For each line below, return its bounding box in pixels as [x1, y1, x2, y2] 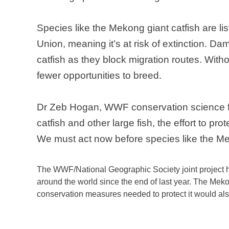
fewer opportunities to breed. [37, 70, 164, 81]
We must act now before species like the [37, 133, 216, 145]
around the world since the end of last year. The [37, 177, 210, 187]
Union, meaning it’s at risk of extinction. [37, 38, 210, 50]
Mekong [109, 22, 145, 34]
